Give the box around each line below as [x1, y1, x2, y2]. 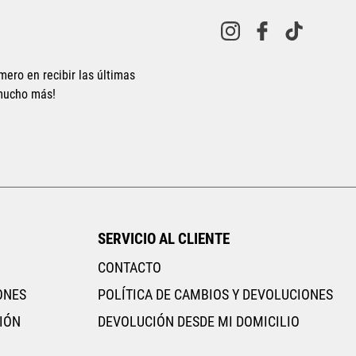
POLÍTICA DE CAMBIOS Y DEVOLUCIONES [98, 287, 334, 304]
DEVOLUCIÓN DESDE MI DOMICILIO [98, 314, 300, 331]
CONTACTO [98, 260, 162, 277]
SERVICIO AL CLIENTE [98, 230, 230, 249]
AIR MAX [93, 2, 128, 14]
